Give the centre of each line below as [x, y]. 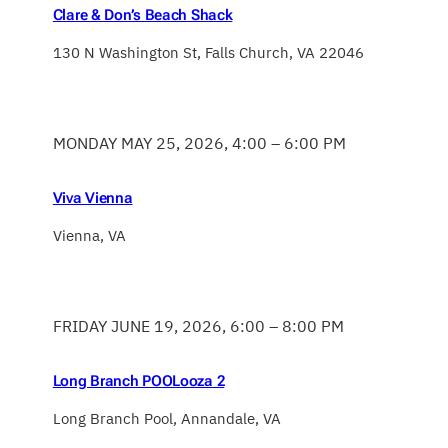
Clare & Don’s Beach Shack [142, 15]
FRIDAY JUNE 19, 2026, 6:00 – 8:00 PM [198, 326]
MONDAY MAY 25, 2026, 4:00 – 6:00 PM [199, 143]
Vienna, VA [89, 235]
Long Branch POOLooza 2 [138, 380]
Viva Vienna [92, 198]
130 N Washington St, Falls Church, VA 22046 [208, 52]
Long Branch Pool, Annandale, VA [166, 418]
